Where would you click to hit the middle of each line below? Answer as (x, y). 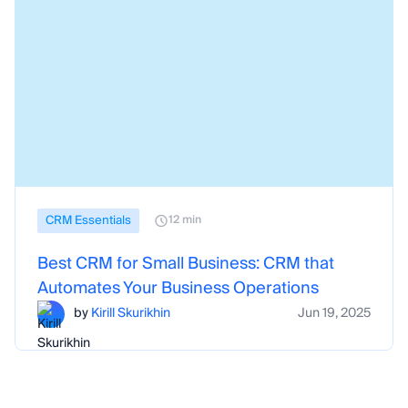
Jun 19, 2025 (334, 313)
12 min (185, 220)
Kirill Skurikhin (131, 313)
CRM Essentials (88, 220)
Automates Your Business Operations (178, 288)
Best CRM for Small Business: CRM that (186, 263)
